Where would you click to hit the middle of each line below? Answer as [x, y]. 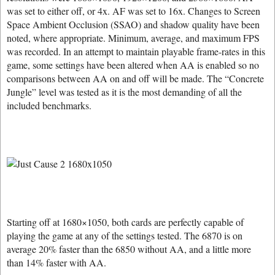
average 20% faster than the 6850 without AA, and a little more [129, 249]
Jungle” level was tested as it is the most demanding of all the [124, 92]
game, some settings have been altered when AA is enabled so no [133, 65]
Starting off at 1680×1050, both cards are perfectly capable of [125, 222]
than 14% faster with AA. [56, 262]
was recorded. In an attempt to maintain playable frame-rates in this [136, 51]
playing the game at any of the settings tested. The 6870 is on [125, 235]
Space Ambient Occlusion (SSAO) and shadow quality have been [133, 24]
